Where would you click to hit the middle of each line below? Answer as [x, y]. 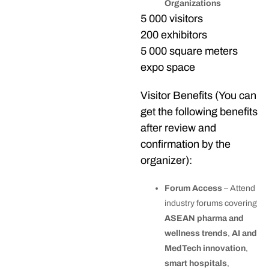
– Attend [239, 189]
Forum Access [193, 189]
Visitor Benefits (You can [198, 96]
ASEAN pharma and [204, 219]
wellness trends [196, 234]
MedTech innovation [205, 249]
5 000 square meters [189, 51]
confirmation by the [186, 144]
